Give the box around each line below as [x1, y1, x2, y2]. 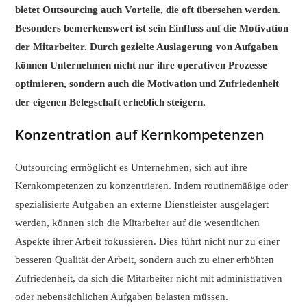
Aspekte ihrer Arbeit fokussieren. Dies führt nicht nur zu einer [15, 235, 280, 247]
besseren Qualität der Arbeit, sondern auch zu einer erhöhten [15, 254, 275, 265]
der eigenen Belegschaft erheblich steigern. [15, 96, 206, 108]
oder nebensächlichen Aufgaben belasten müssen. [15, 291, 229, 302]
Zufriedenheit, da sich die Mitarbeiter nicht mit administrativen [15, 272, 283, 284]
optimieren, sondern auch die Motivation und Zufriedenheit [15, 77, 280, 89]
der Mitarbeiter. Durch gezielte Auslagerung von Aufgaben [15, 40, 278, 52]
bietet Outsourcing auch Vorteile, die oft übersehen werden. [15, 3, 281, 15]
